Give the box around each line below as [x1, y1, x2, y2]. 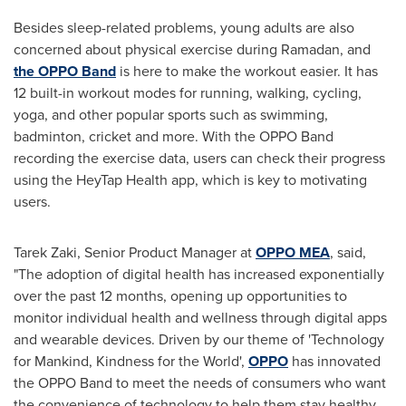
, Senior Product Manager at [77, 241, 256, 263]
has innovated [288, 350, 381, 372]
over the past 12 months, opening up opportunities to [14, 285, 347, 306]
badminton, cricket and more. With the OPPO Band [14, 125, 333, 147]
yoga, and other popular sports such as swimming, [14, 103, 328, 125]
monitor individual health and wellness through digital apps [14, 306, 387, 328]
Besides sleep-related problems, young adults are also [14, 16, 354, 38]
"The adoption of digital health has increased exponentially [14, 263, 384, 285]
